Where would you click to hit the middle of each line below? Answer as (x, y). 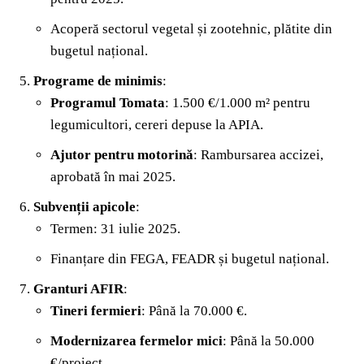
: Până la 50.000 (269, 340)
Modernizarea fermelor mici (136, 340)
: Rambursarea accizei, (258, 154)
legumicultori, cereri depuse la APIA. (157, 124)
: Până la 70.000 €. (194, 310)
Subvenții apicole (84, 206)
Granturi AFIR (78, 288)
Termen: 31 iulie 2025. (115, 228)
